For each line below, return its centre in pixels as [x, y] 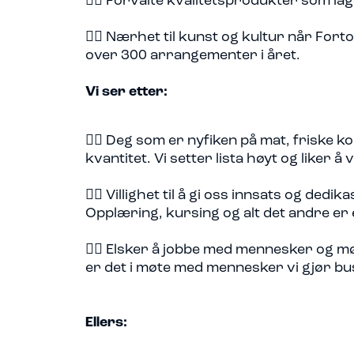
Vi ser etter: [126, 92]
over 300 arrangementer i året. [193, 56]
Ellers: [106, 323]
